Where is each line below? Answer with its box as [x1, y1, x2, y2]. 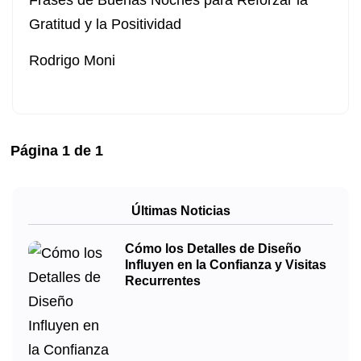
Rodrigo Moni [29, 52, 115, 69]
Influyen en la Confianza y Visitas [125, 258, 326, 272]
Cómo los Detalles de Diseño [125, 242, 301, 256]
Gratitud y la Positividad [29, 16, 181, 33]
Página [10, 143, 62, 160]
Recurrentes [125, 274, 201, 288]
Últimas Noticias [131, 204, 230, 218]
